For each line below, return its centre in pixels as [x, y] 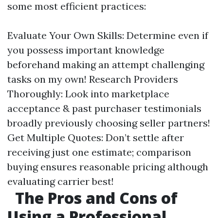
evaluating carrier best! [61, 181]
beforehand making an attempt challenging [106, 64]
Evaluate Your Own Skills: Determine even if [108, 35]
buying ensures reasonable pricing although [108, 167]
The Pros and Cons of [94, 198]
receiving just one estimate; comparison [99, 152]
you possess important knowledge [86, 50]
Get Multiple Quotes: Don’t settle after [96, 137]
